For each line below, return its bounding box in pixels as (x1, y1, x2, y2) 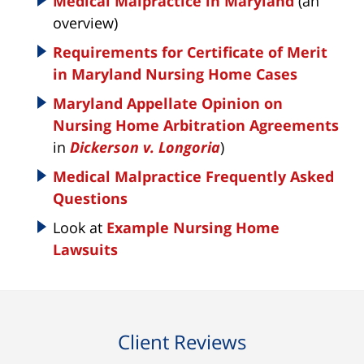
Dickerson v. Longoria (70, 136, 220, 157)
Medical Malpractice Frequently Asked (53, 166, 334, 186)
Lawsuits (53, 239, 118, 259)
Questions (53, 188, 128, 208)
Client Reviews (118, 327, 246, 355)
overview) (53, 12, 118, 32)
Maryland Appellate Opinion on (53, 93, 283, 113)
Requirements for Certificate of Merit (53, 41, 327, 62)
